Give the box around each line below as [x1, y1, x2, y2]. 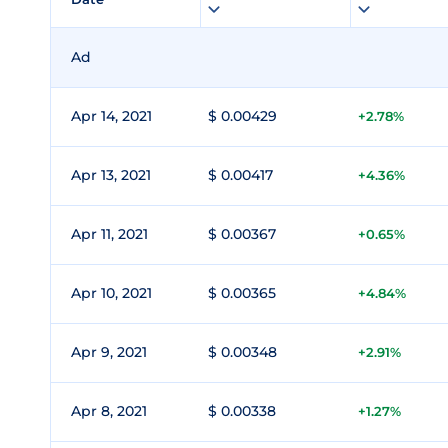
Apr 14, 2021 [71, 107, 152, 125]
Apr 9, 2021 [71, 343, 147, 361]
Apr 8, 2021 [71, 402, 147, 420]
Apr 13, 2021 [71, 166, 151, 184]
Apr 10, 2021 [71, 284, 152, 302]
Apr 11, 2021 [71, 225, 148, 243]
